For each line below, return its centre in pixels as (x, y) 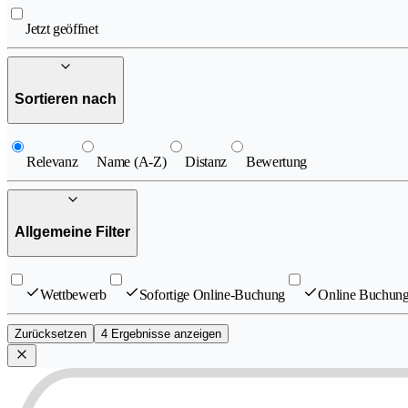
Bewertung (277, 162)
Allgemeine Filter (72, 231)
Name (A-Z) (132, 162)
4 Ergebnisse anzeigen (161, 334)
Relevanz (52, 162)
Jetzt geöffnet (62, 29)
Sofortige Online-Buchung (212, 295)
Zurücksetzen (51, 334)
